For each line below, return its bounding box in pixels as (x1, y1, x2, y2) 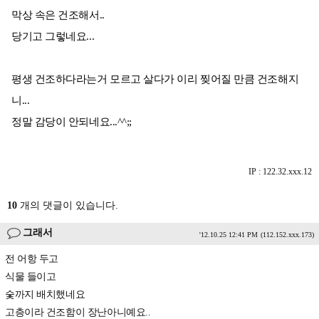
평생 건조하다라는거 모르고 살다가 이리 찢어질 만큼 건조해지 (11, 73, 299, 85)
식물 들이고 (5, 271, 56, 282)
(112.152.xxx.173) (261, 231, 314, 239)
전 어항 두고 (5, 253, 59, 264)
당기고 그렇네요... (11, 31, 95, 42)
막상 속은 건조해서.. (11, 9, 105, 21)
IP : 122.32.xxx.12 (249, 167, 312, 177)
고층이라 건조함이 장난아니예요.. (5, 307, 151, 318)
